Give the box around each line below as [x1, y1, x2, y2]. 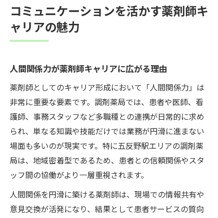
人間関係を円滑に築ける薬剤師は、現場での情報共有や [10, 188, 204, 200]
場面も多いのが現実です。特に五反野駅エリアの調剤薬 [10, 139, 203, 151]
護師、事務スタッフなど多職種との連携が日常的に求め [10, 110, 204, 122]
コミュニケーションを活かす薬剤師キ [10, 1, 208, 19]
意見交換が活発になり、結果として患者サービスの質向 [10, 202, 204, 215]
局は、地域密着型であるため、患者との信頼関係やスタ [10, 154, 204, 166]
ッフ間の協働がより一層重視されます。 [10, 168, 148, 181]
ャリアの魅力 [10, 18, 80, 35]
